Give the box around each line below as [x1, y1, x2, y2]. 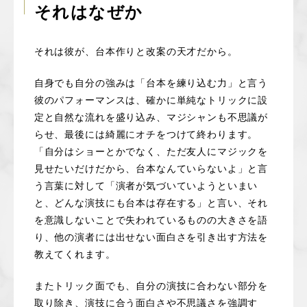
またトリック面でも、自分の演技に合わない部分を [34, 279, 269, 291]
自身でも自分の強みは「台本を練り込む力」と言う [34, 76, 269, 88]
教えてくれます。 [34, 247, 116, 260]
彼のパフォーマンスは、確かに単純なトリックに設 [34, 93, 269, 106]
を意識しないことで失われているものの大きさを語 [34, 213, 269, 225]
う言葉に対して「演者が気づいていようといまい [34, 179, 258, 191]
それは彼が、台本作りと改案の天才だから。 [34, 45, 238, 57]
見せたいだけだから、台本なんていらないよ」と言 [34, 162, 269, 174]
